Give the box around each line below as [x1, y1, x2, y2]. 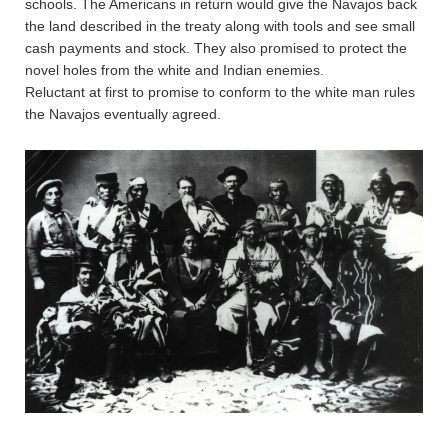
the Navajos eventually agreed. [25, 105, 221, 122]
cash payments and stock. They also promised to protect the [25, 39, 407, 56]
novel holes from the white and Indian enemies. [25, 61, 324, 78]
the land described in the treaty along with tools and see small [25, 17, 415, 34]
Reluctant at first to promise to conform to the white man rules [25, 83, 415, 100]
